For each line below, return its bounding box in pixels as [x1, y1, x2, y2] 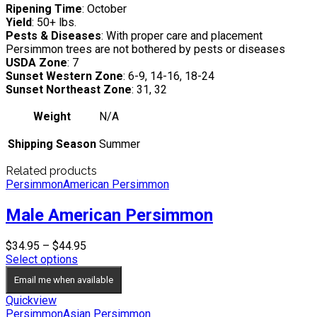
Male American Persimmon [6, 204, 213, 225]
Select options [6, 252, 78, 266]
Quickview [6, 293, 57, 307]
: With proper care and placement [101, 28, 263, 42]
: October [82, 1, 127, 16]
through [86, 278, 122, 292]
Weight [33, 109, 71, 123]
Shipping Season [8, 137, 96, 151]
